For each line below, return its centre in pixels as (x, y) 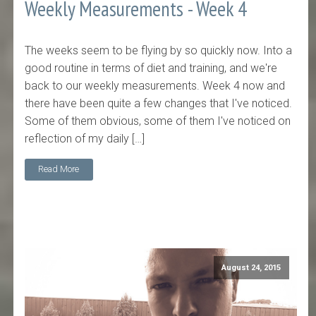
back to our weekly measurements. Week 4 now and (155, 85)
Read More (59, 169)
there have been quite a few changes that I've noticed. (159, 103)
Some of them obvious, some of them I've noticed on (158, 121)
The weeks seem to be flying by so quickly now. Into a (159, 50)
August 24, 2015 (251, 267)
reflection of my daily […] (85, 138)
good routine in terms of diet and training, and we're (151, 68)
